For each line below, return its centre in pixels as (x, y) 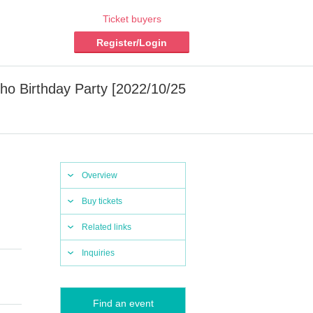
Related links (107, 227)
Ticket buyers (132, 19)
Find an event (123, 303)
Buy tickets (102, 201)
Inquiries (98, 253)
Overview (100, 175)
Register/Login (132, 43)
